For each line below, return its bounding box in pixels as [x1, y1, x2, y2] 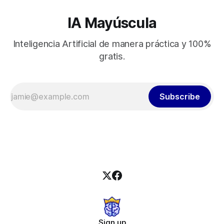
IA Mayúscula [67, 14, 156, 32]
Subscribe [159, 91, 200, 102]
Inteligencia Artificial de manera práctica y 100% [12, 38, 211, 49]
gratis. [99, 51, 125, 62]
